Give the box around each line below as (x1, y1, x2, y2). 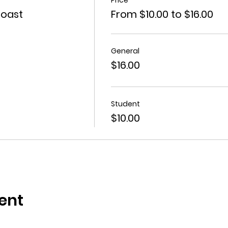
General (110, 45, 139, 56)
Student (110, 98, 140, 109)
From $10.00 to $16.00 (110, 7, 213, 21)
